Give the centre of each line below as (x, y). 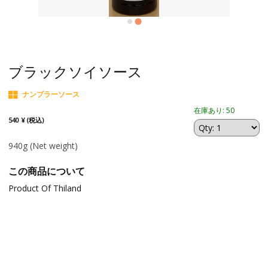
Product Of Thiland (45, 188)
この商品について (46, 171)
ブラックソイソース (75, 71)
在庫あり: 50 (214, 110)
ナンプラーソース (51, 94)
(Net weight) (54, 146)
